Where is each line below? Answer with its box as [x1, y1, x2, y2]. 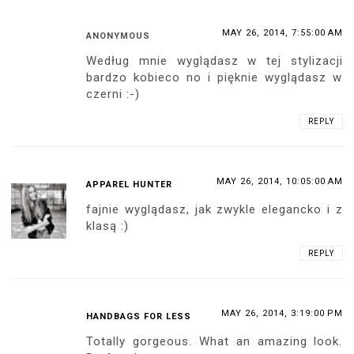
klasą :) [86, 218, 130, 233]
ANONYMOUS [86, 30, 151, 41]
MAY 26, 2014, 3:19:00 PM [220, 307, 343, 318]
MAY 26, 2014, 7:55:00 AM [221, 27, 343, 38]
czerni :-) [86, 86, 141, 101]
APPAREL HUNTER [86, 179, 173, 190]
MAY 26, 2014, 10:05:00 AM [216, 175, 343, 186]
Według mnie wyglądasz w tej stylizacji [86, 53, 343, 68]
